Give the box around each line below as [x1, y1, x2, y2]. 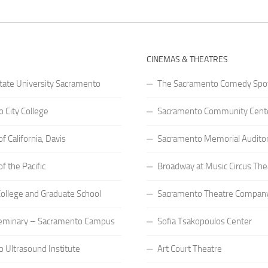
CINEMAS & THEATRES [146, 54, 228, 65]
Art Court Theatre [157, 243, 222, 254]
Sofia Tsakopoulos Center [157, 215, 252, 227]
